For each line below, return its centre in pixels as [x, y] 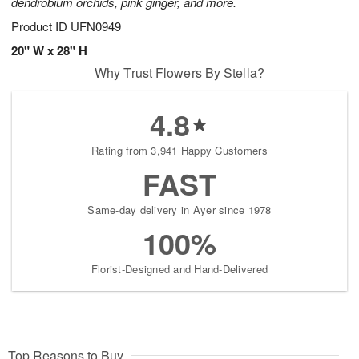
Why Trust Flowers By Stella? [179, 73]
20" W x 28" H [49, 51]
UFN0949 [96, 26]
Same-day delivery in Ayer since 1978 [179, 210]
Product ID [41, 26]
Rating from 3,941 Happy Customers [179, 151]
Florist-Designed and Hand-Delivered [179, 269]
